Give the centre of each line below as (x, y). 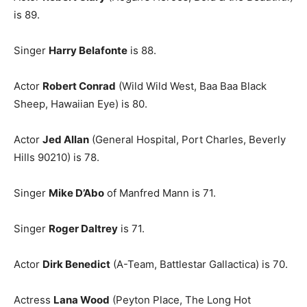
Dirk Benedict (76, 265)
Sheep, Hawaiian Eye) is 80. (81, 104)
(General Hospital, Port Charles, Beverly (187, 140)
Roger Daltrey (83, 229)
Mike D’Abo (76, 193)
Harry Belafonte (88, 51)
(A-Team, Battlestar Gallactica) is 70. (199, 265)
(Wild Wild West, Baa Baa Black (191, 86)
